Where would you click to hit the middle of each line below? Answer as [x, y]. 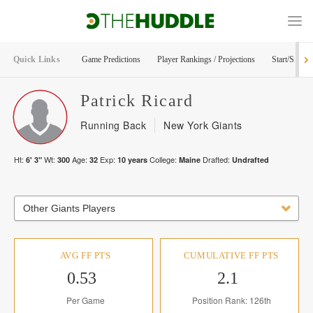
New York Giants [203, 125]
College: [163, 159]
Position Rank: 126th [231, 300]
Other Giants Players [69, 208]
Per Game [85, 300]
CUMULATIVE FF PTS [231, 255]
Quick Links [37, 59]
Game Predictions [111, 59]
